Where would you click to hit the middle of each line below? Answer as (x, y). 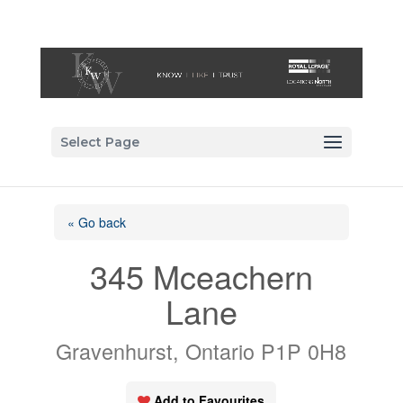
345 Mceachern (201, 276)
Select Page (99, 143)
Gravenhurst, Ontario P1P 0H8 (201, 351)
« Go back (96, 223)
